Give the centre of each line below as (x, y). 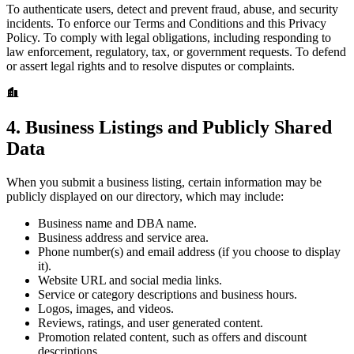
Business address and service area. (123, 237)
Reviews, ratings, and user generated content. (151, 322)
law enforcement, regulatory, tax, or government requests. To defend (176, 51)
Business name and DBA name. (117, 223)
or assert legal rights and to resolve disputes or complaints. (151, 66)
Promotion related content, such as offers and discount (172, 337)
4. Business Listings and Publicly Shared (169, 127)
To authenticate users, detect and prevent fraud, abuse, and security (172, 9)
